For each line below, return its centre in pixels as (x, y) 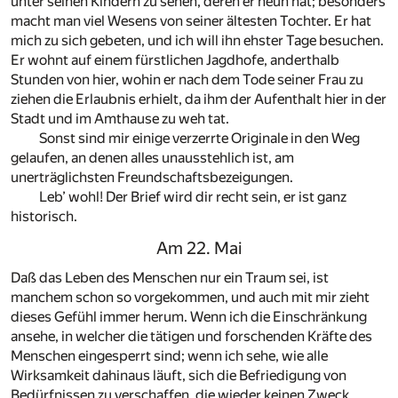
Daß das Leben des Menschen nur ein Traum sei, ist (170, 278)
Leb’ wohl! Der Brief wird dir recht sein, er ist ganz (193, 196)
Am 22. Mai (199, 248)
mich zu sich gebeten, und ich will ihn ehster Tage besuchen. (197, 40)
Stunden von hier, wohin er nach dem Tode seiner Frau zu (187, 79)
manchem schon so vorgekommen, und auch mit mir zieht (190, 298)
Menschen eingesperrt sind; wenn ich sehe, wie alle (169, 356)
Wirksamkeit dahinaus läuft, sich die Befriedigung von (179, 376)
